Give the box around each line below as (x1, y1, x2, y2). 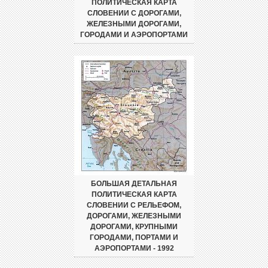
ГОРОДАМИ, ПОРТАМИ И (90, 233, 178, 242)
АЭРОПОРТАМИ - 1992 (94, 243, 174, 252)
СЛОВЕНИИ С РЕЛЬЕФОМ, (87, 200, 181, 209)
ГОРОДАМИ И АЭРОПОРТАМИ (80, 30, 188, 39)
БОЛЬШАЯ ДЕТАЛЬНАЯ (91, 179, 177, 188)
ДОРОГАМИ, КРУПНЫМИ (90, 222, 178, 231)
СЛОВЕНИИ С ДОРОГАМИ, (87, 8, 181, 17)
